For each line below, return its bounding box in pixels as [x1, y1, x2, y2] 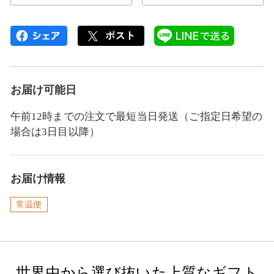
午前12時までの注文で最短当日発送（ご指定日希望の [10, 110, 263, 122]
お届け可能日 [10, 84, 77, 97]
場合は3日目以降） [10, 125, 100, 138]
